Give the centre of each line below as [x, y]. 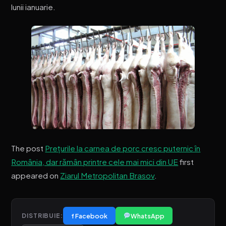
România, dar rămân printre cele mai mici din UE [95, 162]
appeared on [36, 176]
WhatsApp [147, 216]
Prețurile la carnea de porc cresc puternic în [123, 148]
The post [28, 148]
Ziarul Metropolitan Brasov [107, 176]
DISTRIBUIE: [42, 216]
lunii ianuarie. [34, 7]
